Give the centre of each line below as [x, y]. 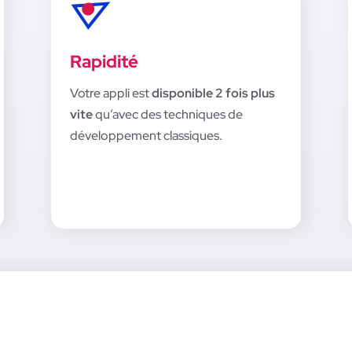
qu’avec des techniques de [169, 115]
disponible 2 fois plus [213, 93]
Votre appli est [110, 93]
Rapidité [104, 62]
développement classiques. [146, 136]
